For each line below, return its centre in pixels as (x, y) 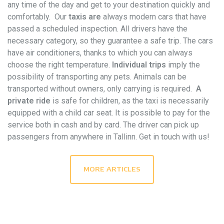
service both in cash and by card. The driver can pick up (103, 125)
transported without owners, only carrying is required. (102, 89)
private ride (29, 101)
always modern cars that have (155, 17)
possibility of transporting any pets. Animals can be (97, 77)
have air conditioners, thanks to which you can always (100, 53)
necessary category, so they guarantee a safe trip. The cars (110, 41)
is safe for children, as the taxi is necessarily (130, 101)
